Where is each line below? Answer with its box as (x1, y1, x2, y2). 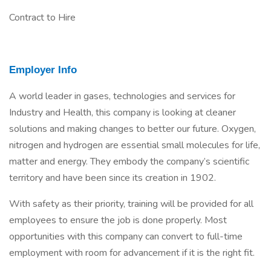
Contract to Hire (9, 11, 76, 24)
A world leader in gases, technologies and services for (9, 90, 235, 103)
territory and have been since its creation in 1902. (9, 171, 216, 184)
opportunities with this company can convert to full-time (9, 230, 243, 243)
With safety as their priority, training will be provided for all (9, 197, 253, 211)
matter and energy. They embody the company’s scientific (9, 155, 249, 168)
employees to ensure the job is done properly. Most (9, 214, 227, 227)
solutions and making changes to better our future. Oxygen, (9, 122, 256, 135)
